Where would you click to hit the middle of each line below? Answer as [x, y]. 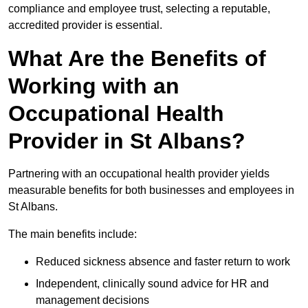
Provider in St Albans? [127, 141]
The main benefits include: [73, 234]
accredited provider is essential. [85, 25]
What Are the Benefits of [137, 59]
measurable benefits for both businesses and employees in [151, 190]
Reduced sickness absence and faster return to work [163, 262]
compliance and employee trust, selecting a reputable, [139, 9]
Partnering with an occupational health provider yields [139, 174]
